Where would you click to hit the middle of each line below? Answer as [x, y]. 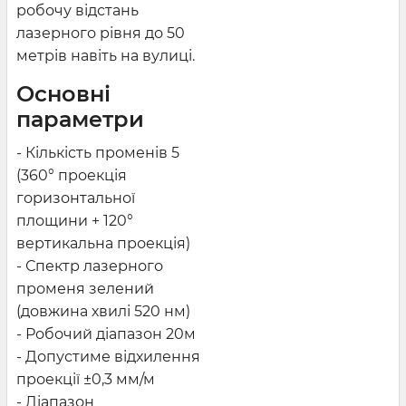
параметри [80, 119]
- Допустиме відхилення [108, 356]
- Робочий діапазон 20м [106, 333]
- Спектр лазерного [90, 266]
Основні [63, 93]
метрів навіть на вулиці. [106, 55]
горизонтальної [76, 198]
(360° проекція [72, 175]
